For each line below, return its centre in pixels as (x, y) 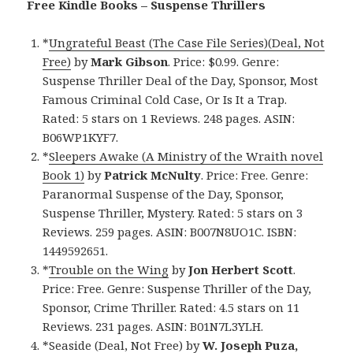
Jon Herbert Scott (241, 270)
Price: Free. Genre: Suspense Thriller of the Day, (177, 289)
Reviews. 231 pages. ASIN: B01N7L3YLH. (153, 327)
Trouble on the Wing (109, 270)
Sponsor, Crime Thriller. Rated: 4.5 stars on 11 (171, 308)
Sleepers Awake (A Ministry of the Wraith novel (186, 156)
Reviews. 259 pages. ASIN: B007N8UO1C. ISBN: (170, 232)
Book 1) (64, 175)
